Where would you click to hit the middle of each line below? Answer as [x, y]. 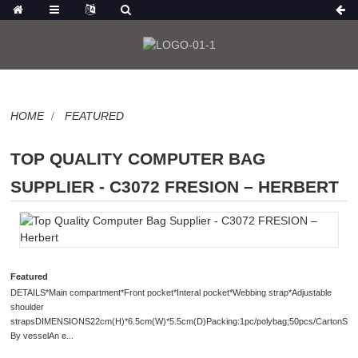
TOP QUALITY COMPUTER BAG [138, 158]
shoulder [28, 307]
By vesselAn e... [42, 336]
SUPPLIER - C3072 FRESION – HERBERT [175, 186]
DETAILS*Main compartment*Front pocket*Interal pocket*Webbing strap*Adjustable [171, 293]
